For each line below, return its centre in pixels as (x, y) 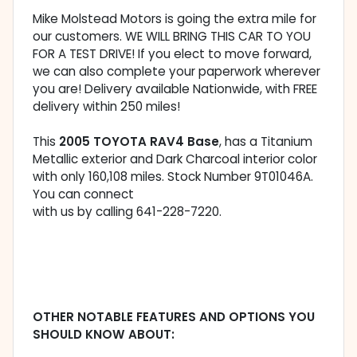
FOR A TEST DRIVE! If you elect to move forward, (172, 54)
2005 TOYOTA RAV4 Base (139, 142)
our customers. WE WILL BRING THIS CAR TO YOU (172, 37)
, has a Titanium (266, 142)
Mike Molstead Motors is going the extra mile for (175, 19)
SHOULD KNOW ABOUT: (104, 335)
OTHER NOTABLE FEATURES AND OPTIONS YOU (174, 317)
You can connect (83, 194)
